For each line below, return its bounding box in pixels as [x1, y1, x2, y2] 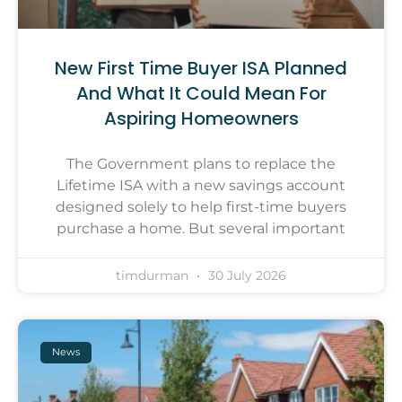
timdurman [116, 267, 192, 284]
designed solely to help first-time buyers [56, 197, 346, 215]
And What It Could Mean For [75, 80, 327, 106]
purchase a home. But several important [57, 219, 345, 237]
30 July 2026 [205, 267, 286, 284]
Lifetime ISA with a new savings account [57, 176, 345, 194]
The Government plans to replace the [66, 154, 336, 172]
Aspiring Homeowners [103, 105, 299, 131]
